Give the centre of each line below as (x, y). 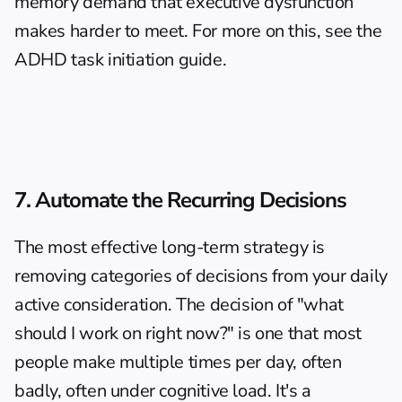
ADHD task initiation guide (118, 60)
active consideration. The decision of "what (179, 305)
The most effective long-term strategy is (170, 247)
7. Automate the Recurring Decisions (181, 200)
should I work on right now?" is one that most (188, 333)
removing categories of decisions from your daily (201, 276)
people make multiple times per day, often (178, 362)
